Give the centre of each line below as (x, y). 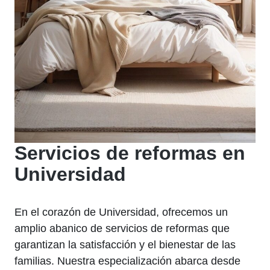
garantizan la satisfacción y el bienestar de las (125, 244)
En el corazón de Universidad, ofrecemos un (121, 212)
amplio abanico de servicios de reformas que (122, 228)
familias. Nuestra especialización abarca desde (127, 261)
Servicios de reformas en (130, 153)
